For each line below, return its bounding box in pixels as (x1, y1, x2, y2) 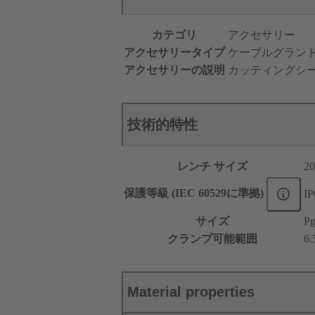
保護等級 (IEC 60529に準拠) (124, 187, 267, 200)
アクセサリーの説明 (124, 64, 225, 77)
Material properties (127, 284, 255, 300)
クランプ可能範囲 (167, 233, 257, 245)
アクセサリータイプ (124, 46, 225, 59)
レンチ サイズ (177, 160, 247, 173)
